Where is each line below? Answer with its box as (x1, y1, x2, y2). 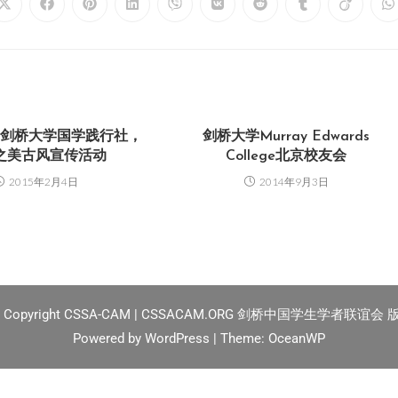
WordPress (145, 330, 213, 347)
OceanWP (268, 330, 325, 347)
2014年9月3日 (259, 175, 329, 189)
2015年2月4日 (8, 175, 78, 189)
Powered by (73, 330, 145, 347)
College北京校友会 (226, 149, 347, 164)
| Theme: (213, 330, 268, 347)
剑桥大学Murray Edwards (203, 130, 370, 145)
